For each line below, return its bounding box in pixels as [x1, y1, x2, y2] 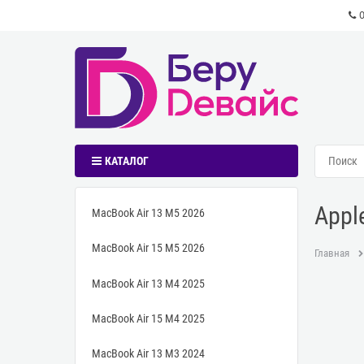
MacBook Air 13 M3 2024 [92, 347, 205, 361]
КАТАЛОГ [104, 154, 149, 168]
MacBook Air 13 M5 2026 [92, 206, 205, 220]
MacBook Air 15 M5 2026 [92, 241, 205, 255]
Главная [314, 247, 349, 260]
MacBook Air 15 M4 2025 [92, 311, 205, 325]
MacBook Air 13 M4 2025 [92, 276, 205, 290]
